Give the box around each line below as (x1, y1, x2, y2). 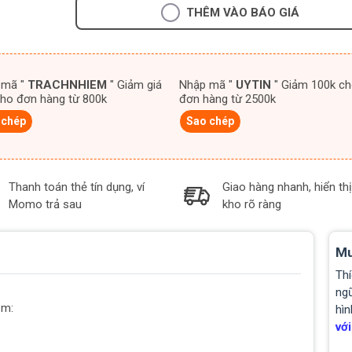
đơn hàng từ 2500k (179, 92, 277, 106)
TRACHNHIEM (27, 78, 107, 92)
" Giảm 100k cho (271, 78, 282, 92)
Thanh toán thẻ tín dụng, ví (9, 180, 145, 194)
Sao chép (186, 115, 235, 127)
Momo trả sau (9, 197, 82, 211)
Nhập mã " (179, 78, 236, 92)
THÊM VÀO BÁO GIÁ (186, 5, 300, 20)
